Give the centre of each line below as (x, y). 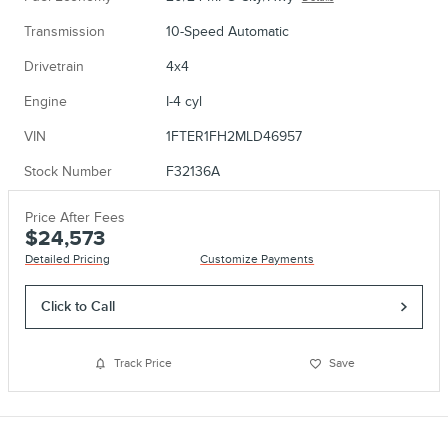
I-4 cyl (183, 101)
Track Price (142, 364)
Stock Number (68, 171)
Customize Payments (257, 259)
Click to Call (78, 307)
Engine (45, 101)
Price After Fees (75, 217)
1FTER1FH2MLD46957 (233, 136)
